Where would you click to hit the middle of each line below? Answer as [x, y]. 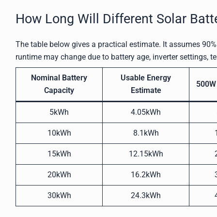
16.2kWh [146, 175]
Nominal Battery [59, 78]
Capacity [59, 91]
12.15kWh [146, 154]
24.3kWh [146, 196]
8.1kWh [146, 133]
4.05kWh [146, 112]
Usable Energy [146, 78]
